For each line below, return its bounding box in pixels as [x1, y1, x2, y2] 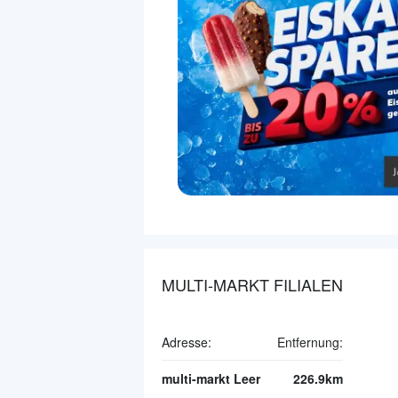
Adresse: [162, 332, 211, 351]
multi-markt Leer [162, 369, 260, 387]
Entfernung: [277, 332, 343, 351]
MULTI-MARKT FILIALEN [162, 272, 343, 296]
